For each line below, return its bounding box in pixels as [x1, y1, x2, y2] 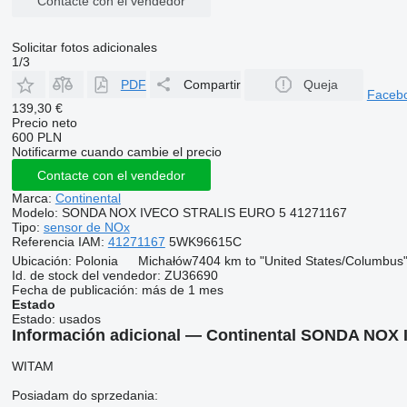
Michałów [137, 253, 192, 268]
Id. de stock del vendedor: [11, 268, 161, 283]
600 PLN [11, 130, 62, 144]
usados [58, 312, 101, 326]
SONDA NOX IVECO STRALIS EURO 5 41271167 [61, 205, 347, 220]
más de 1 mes [141, 283, 223, 297]
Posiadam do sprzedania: [11, 387, 158, 402]
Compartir [183, 77, 241, 92]
